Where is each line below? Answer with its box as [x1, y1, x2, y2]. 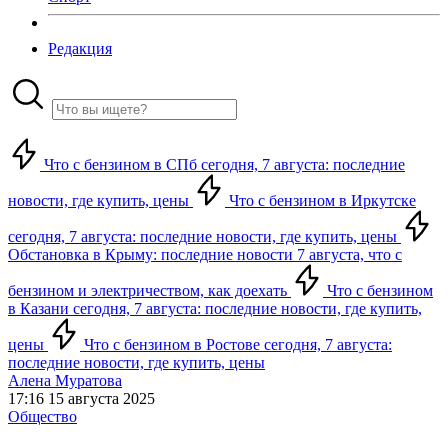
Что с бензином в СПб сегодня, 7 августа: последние [40, 156, 405, 173]
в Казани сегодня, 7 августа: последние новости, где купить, [8, 300, 422, 317]
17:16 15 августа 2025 [8, 390, 155, 407]
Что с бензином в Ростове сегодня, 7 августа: [80, 336, 392, 353]
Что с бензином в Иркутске [225, 192, 416, 209]
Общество [8, 408, 77, 425]
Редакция [48, 40, 112, 57]
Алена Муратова [8, 372, 122, 389]
